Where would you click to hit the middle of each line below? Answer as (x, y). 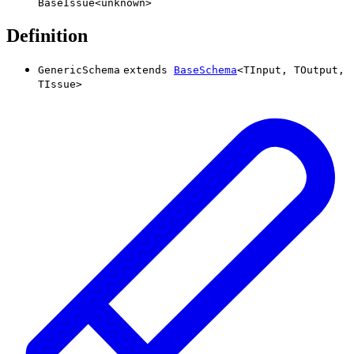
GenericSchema (79, 70)
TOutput (316, 70)
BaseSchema (205, 70)
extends (145, 70)
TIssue (57, 85)
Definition (47, 36)
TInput (262, 70)
